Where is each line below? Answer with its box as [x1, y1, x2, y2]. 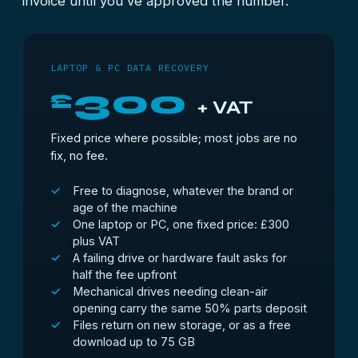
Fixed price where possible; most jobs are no [50, 131, 297, 145]
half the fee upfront [73, 268, 177, 281]
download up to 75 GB [73, 335, 195, 348]
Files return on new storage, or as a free [73, 318, 291, 332]
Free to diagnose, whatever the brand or [73, 184, 293, 197]
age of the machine [73, 201, 177, 214]
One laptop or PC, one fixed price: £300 [73, 217, 289, 231]
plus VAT [73, 234, 120, 248]
